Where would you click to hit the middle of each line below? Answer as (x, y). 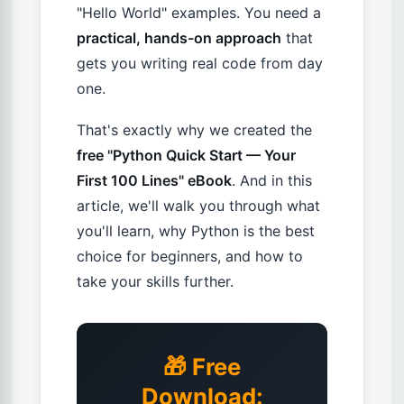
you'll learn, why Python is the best (196, 231)
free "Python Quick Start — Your (186, 156)
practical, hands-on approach (179, 38)
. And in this (272, 181)
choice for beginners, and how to (190, 257)
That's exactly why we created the (194, 130)
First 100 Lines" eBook (154, 181)
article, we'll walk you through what (198, 206)
